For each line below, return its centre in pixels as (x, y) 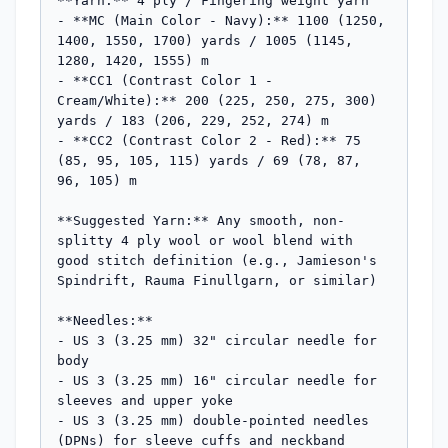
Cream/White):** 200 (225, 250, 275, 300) (217, 100)
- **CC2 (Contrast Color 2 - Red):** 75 (209, 140)
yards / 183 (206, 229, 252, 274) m (193, 120)
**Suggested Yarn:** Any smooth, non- (201, 220)
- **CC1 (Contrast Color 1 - (165, 80)
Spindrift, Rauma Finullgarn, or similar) (217, 280)
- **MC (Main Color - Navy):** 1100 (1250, (221, 20)
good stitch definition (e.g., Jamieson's (217, 260)
